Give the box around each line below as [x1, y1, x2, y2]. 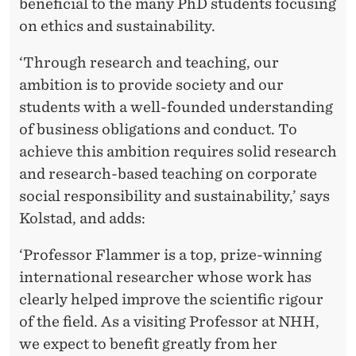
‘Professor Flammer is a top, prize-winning [19, 246, 322, 264]
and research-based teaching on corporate [19, 165, 317, 183]
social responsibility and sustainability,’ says [19, 188, 330, 205]
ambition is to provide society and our [19, 76, 284, 94]
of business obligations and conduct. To [19, 121, 297, 138]
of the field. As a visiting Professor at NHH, [19, 313, 319, 331]
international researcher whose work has [19, 269, 311, 286]
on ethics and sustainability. [19, 17, 219, 35]
